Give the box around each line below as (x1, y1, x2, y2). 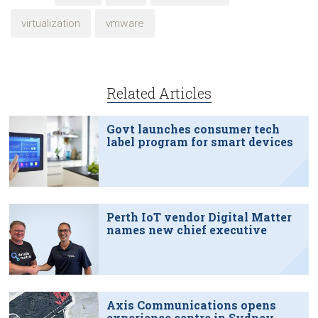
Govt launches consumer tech (106, 121, 280, 136)
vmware (106, 16, 144, 30)
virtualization (21, 16, 80, 30)
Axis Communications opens (106, 297, 276, 312)
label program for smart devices (106, 133, 293, 149)
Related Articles (106, 83, 212, 102)
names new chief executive (106, 221, 267, 237)
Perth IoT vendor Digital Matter (106, 209, 292, 224)
